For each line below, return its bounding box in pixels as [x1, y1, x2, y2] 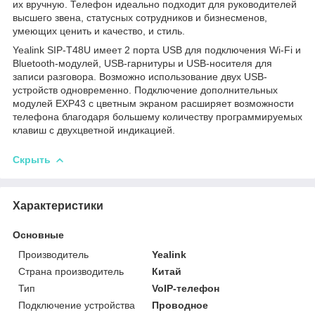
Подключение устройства [18, 299, 135, 311]
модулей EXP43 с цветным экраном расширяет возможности [13, 98, 294, 110]
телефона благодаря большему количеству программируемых [13, 111, 302, 123]
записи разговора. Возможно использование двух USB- [13, 71, 267, 83]
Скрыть [13, 154, 51, 166]
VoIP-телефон [152, 282, 220, 294]
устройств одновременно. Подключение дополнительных [13, 84, 278, 96]
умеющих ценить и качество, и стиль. [13, 25, 185, 37]
